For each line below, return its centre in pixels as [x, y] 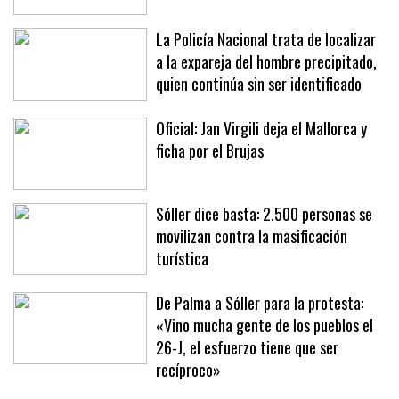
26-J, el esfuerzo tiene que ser [247, 347]
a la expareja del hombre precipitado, [266, 61]
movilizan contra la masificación [252, 236]
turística [182, 258]
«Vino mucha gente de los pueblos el [265, 325]
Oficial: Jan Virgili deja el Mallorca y [261, 128]
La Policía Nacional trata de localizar [266, 39]
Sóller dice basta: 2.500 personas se [264, 213]
